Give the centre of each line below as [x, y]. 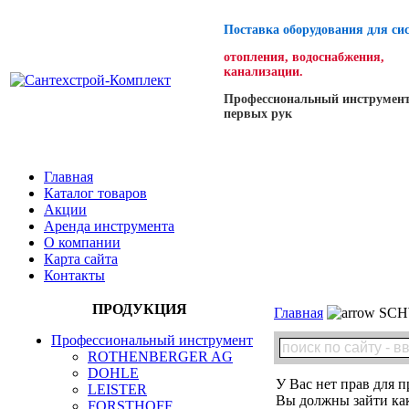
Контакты [74, 275]
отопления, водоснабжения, [304, 57]
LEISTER [117, 389]
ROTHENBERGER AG [160, 357]
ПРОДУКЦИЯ [139, 309]
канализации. [263, 72]
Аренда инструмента [109, 226]
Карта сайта [81, 259]
